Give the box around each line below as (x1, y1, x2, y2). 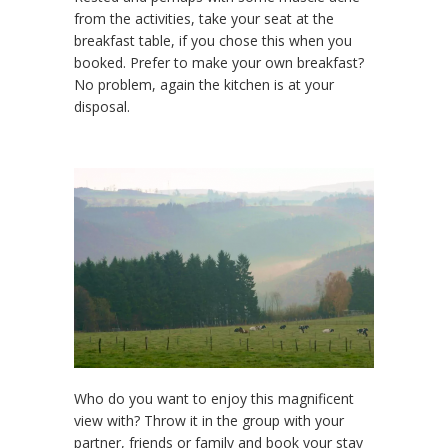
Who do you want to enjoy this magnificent (74, 389, 354, 409)
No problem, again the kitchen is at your (74, 75, 334, 95)
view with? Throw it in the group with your (74, 411, 344, 431)
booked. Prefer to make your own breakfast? (74, 53, 364, 73)
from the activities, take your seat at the (74, 9, 334, 29)
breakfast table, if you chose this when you (74, 31, 352, 51)
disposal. (74, 97, 130, 117)
